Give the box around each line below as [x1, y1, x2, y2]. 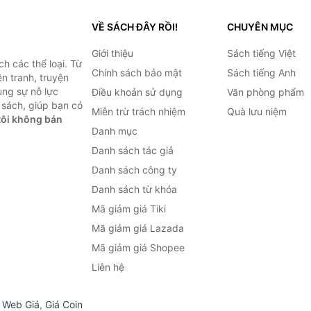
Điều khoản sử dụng [91, 86, 183, 98]
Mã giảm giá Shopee [91, 242, 185, 253]
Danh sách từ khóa [91, 183, 177, 195]
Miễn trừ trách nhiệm [91, 106, 185, 117]
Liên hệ [91, 261, 124, 273]
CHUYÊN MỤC [226, 21, 293, 33]
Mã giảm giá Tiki [91, 203, 166, 215]
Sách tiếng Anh [226, 67, 296, 78]
